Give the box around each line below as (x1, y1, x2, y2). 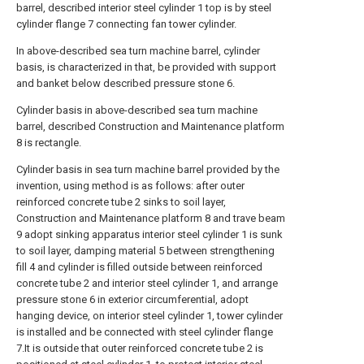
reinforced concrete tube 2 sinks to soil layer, (16, 196, 226, 208)
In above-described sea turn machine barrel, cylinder (16, 45, 260, 57)
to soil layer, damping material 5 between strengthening (16, 245, 275, 257)
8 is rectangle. (16, 136, 81, 149)
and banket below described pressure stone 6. (16, 77, 235, 89)
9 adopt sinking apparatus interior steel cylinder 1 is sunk (16, 228, 283, 240)
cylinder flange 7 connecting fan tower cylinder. (16, 18, 236, 30)
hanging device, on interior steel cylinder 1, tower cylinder (16, 310, 283, 322)
